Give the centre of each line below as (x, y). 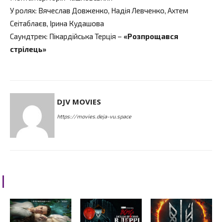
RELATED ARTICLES (50, 181)
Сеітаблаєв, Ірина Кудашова (57, 23)
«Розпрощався (151, 36)
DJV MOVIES (79, 101)
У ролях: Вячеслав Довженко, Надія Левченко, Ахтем (99, 10)
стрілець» (28, 49)
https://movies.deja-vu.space (94, 116)
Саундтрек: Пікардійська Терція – (67, 36)
